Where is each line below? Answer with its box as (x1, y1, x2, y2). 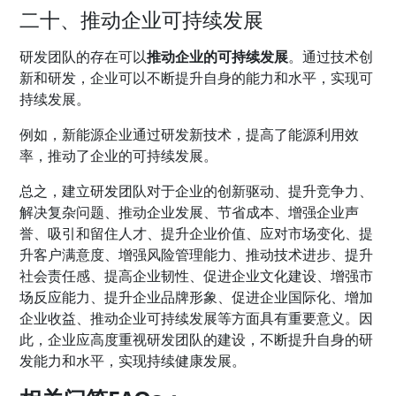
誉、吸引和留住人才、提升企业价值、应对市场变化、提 (19, 224, 374, 244)
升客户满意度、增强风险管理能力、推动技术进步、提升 (19, 245, 374, 265)
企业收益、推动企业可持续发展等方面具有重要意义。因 (19, 308, 374, 329)
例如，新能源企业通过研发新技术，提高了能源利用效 (19, 125, 360, 145)
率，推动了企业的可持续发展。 (19, 146, 218, 166)
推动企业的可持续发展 (147, 47, 289, 67)
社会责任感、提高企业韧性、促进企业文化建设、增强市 (19, 266, 374, 286)
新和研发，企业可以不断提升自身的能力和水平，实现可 (19, 68, 374, 88)
